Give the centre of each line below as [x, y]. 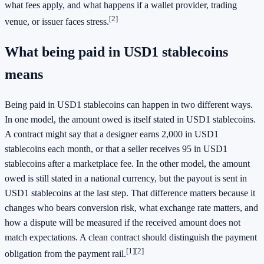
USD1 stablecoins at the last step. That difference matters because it [130, 193]
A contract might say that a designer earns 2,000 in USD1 [112, 134]
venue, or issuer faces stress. [57, 21]
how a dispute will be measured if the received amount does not [123, 222]
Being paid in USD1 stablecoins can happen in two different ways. [129, 104]
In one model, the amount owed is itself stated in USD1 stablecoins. [130, 119]
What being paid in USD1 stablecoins [116, 52]
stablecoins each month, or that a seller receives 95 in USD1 [116, 148]
